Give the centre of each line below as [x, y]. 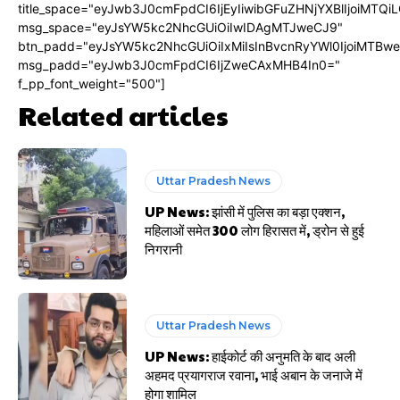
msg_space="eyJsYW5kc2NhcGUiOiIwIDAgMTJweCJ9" [180, 27]
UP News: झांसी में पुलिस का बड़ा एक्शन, [245, 211]
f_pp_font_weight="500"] [92, 83]
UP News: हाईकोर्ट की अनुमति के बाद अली [250, 355]
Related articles [123, 115]
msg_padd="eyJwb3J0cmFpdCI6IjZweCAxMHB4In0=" [179, 65]
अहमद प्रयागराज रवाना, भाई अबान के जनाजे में [254, 374]
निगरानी [164, 248]
